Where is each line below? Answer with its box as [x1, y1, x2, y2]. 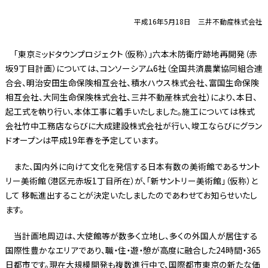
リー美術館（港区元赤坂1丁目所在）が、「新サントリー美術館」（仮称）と [5, 175, 258, 187]
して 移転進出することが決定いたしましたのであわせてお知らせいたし [5, 189, 257, 202]
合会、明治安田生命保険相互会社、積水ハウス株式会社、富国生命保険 [5, 77, 259, 89]
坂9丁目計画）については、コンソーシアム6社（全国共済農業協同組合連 [5, 62, 263, 75]
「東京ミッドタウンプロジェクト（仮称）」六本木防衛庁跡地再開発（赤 [5, 48, 257, 60]
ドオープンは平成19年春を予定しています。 [5, 134, 159, 147]
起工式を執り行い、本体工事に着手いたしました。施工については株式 [5, 105, 255, 118]
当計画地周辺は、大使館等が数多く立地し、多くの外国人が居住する [5, 230, 258, 242]
